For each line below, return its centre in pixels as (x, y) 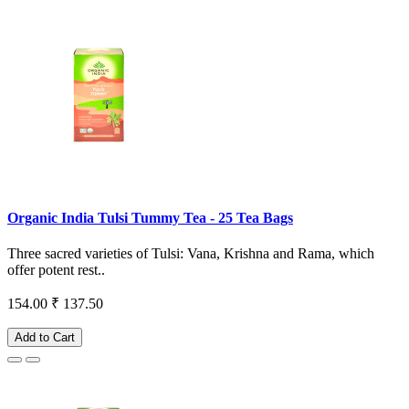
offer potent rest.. (56, 269)
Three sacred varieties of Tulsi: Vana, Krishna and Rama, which (191, 253)
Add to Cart (45, 337)
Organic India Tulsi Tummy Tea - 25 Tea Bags (150, 217)
